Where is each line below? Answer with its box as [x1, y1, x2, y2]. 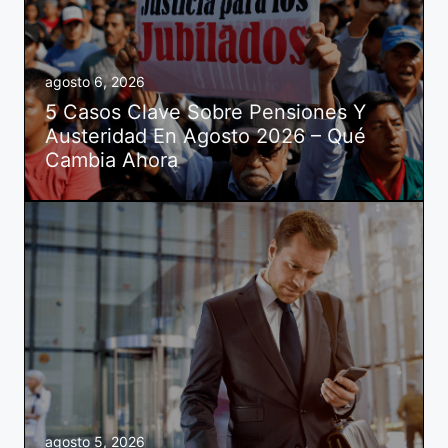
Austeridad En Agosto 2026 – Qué [45, 123, 366, 148]
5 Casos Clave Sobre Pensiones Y [45, 99, 366, 124]
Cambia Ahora [45, 147, 178, 172]
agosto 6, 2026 [45, 72, 145, 90]
